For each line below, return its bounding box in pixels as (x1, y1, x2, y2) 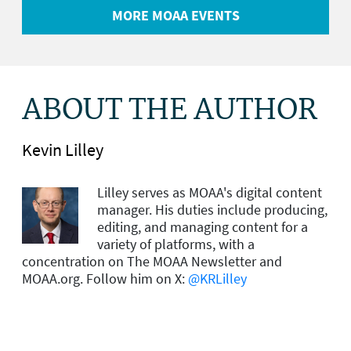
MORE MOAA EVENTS (111, 6, 240, 25)
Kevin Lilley (22, 138, 103, 161)
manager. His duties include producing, (97, 200, 327, 219)
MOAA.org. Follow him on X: (22, 269, 188, 288)
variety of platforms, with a (97, 234, 255, 253)
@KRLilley (188, 269, 247, 288)
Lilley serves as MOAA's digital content (97, 183, 322, 201)
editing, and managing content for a (97, 217, 308, 236)
